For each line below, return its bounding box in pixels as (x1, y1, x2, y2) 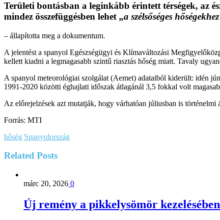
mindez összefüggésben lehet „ (4, 11, 124, 22)
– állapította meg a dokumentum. (4, 31, 105, 40)
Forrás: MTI (4, 115, 42, 124)
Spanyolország (24, 132, 70, 141)
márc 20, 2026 (24, 179, 68, 188)
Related (4, 150, 34, 161)
